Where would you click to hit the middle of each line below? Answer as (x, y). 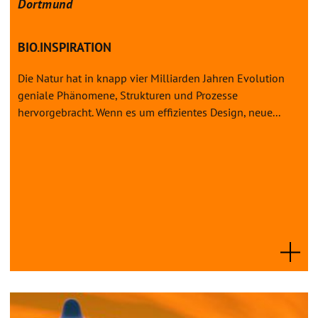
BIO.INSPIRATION (65, 47)
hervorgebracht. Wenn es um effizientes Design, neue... (149, 112)
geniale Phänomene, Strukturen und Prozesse (128, 95)
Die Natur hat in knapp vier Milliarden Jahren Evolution (151, 78)
